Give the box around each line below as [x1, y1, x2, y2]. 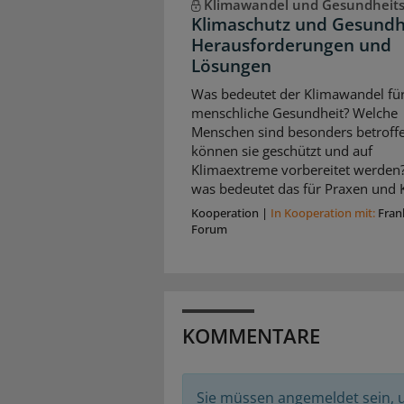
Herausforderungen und [191, 32, 391, 57]
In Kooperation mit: [271, 204, 378, 221]
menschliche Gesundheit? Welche [191, 104, 398, 123]
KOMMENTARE [182, 321, 320, 349]
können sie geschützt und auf [191, 142, 372, 161]
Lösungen [191, 53, 271, 78]
